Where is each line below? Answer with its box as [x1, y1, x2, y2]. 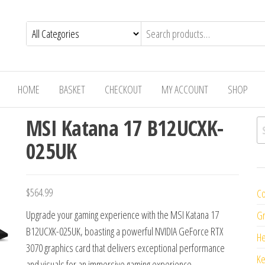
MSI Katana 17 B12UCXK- [26, 114, 224, 143]
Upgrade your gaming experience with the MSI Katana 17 [26, 208, 219, 222]
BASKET [59, 82, 85, 96]
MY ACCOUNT [161, 82, 208, 96]
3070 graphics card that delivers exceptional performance [26, 241, 225, 255]
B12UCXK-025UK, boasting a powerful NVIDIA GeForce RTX [26, 224, 223, 238]
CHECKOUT [104, 82, 142, 96]
